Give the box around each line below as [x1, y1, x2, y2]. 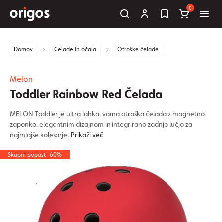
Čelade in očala [54, 46, 96, 53]
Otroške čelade [117, 46, 159, 53]
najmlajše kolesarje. [10, 131, 71, 139]
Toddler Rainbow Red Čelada [10, 87, 162, 101]
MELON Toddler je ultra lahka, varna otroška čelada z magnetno [10, 110, 205, 118]
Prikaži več [71, 131, 103, 139]
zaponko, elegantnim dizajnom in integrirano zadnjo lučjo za [10, 120, 192, 128]
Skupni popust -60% [8, 151, 62, 158]
